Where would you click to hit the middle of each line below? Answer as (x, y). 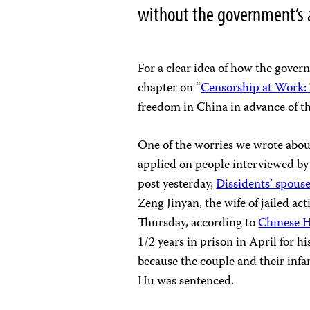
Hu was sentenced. (186, 282)
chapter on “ (170, 89)
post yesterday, (177, 185)
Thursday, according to (198, 224)
